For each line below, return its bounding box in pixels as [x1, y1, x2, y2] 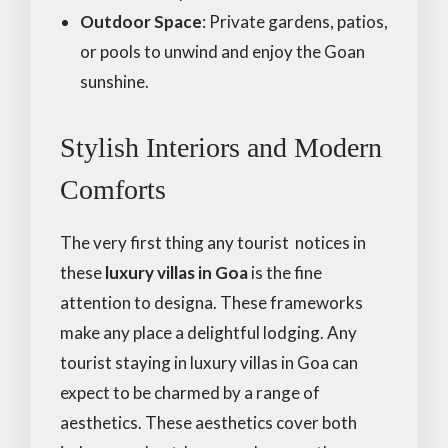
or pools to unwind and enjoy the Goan [80, 40, 365, 62]
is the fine [248, 261, 322, 283]
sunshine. [80, 70, 149, 92]
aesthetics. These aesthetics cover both [60, 411, 357, 433]
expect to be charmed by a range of [60, 381, 320, 403]
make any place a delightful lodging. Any [60, 321, 357, 343]
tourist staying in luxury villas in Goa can [60, 351, 358, 373]
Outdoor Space [80, 10, 202, 32]
